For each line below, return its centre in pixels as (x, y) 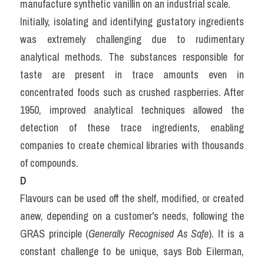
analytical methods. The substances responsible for (132, 57)
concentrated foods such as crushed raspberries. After (132, 92)
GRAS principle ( (55, 234)
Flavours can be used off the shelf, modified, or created (132, 198)
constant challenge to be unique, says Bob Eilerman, (132, 251)
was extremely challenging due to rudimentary (132, 39)
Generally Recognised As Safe (149, 234)
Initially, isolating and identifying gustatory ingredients (132, 22)
